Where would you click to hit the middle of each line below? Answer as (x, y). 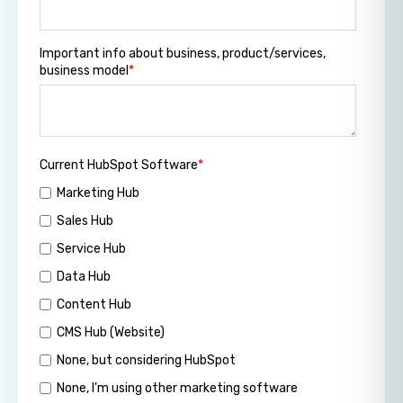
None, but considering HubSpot (146, 361)
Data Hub (83, 276)
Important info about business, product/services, (183, 54)
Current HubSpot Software (119, 165)
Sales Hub (85, 220)
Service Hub (91, 248)
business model (84, 71)
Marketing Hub (98, 193)
